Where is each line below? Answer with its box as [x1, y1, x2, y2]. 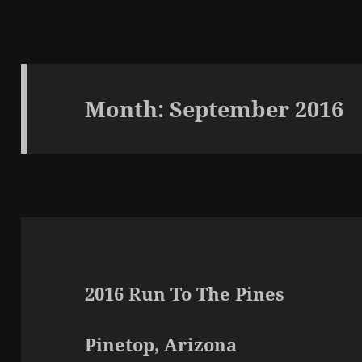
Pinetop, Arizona [85, 332, 238, 357]
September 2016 [170, 93, 344, 124]
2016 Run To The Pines [85, 281, 285, 306]
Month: [85, 93, 170, 124]
